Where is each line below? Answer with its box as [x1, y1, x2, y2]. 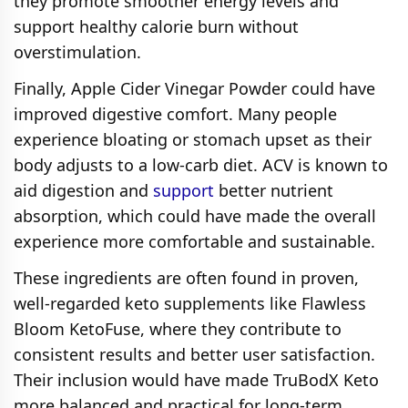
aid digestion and [14, 178, 153, 201]
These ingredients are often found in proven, [14, 266, 359, 289]
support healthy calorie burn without [14, 15, 299, 37]
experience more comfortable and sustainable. [14, 229, 375, 252]
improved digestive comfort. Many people [14, 102, 337, 125]
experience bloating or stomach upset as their [14, 127, 372, 150]
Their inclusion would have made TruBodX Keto [14, 368, 379, 391]
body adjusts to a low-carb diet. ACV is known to [14, 153, 388, 176]
